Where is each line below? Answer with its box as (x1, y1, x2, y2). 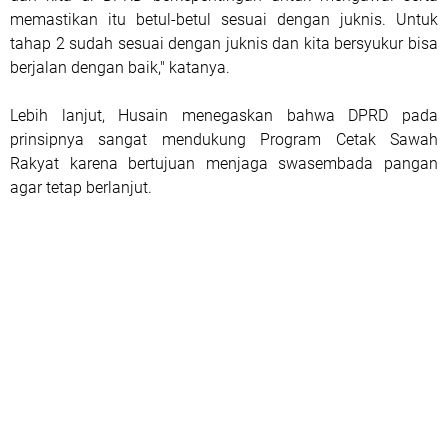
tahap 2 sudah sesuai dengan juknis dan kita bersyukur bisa (10, 33, 438, 53)
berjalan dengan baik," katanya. (10, 57, 230, 77)
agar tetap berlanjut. (10, 177, 152, 197)
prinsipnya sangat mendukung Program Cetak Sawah (10, 129, 438, 149)
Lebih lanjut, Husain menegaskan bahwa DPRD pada (10, 105, 438, 125)
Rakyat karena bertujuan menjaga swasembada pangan (10, 153, 438, 173)
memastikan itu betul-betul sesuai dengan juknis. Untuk (10, 9, 438, 29)
